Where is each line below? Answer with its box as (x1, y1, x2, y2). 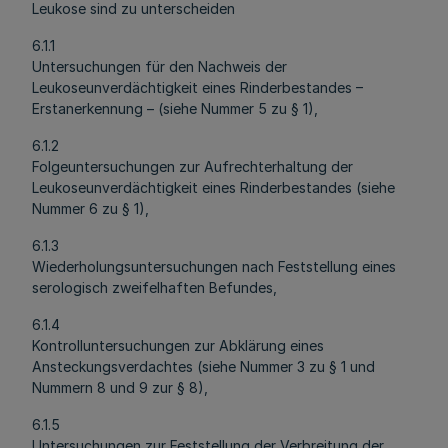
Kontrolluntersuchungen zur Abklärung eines (32, 337, 324, 354)
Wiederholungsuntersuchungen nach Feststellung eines (32, 258, 396, 275)
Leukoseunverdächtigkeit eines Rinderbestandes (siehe (32, 179, 395, 196)
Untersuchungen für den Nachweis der (32, 58, 287, 75)
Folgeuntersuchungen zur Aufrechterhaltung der (32, 158, 353, 175)
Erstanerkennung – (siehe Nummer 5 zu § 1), (32, 100, 318, 117)
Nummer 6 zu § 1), (32, 200, 149, 217)
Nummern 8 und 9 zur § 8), (32, 379, 208, 396)
